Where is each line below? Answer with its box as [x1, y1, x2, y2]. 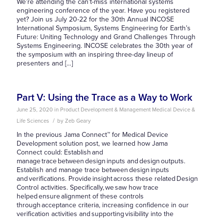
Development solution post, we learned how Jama [16, 139, 168, 148]
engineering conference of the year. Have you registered [16, 6, 190, 15]
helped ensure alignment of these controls [16, 192, 144, 200]
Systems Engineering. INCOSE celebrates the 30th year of [16, 42, 193, 50]
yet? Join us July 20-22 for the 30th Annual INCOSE [16, 15, 174, 23]
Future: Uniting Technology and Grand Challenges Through [16, 33, 196, 41]
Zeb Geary [65, 118, 91, 124]
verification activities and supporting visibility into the [16, 210, 174, 218]
